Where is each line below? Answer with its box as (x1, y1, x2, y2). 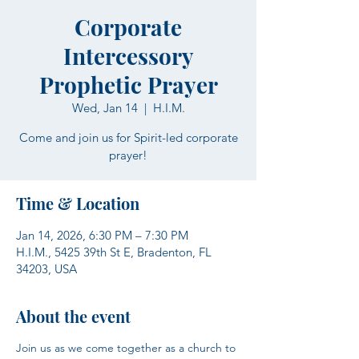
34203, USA (16, 261, 77, 276)
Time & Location (16, 192, 139, 214)
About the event (16, 305, 131, 327)
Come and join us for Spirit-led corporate (18, 130, 238, 145)
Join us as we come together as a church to (16, 341, 239, 355)
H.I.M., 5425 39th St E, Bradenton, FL (16, 244, 212, 260)
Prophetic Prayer (38, 70, 218, 99)
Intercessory (63, 41, 194, 71)
